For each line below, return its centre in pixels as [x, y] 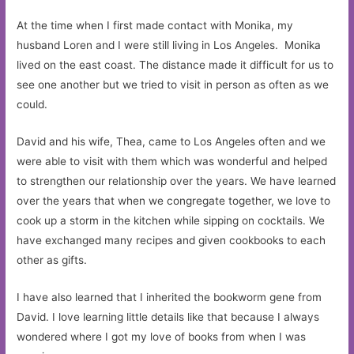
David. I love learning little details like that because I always [168, 316]
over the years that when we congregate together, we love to [174, 200]
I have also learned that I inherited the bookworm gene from [169, 297]
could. [32, 104]
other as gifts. [52, 260]
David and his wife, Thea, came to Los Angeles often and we [171, 141]
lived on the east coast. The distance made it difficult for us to [175, 64]
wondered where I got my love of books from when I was [162, 336]
